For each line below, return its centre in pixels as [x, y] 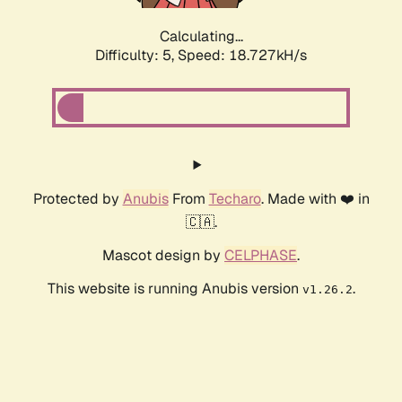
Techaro [235, 199]
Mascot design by [163, 256]
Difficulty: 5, [136, 56]
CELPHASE [261, 256]
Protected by [78, 199]
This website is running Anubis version [175, 289]
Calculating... [201, 37]
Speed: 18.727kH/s [242, 56]
